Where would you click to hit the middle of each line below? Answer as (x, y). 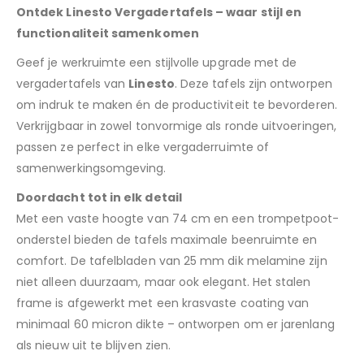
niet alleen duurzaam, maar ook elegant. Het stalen (164, 282)
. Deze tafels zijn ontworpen (253, 84)
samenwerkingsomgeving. (91, 169)
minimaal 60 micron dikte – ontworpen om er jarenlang (175, 325)
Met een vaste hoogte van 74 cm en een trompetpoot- (178, 219)
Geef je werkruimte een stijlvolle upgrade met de (157, 63)
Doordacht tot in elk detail (99, 198)
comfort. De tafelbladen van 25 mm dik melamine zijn (172, 261)
